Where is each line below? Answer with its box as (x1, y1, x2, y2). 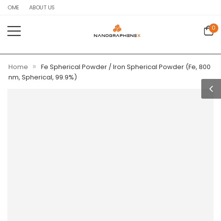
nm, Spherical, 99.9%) (8, 73, 77, 82)
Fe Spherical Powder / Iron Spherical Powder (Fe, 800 (40, 62, 211, 72)
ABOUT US (28, 3, 54, 11)
